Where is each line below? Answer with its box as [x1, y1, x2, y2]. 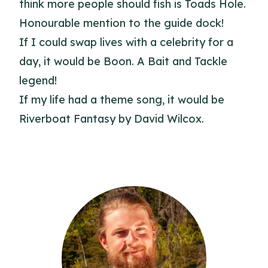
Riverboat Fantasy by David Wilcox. [19, 112, 204, 126]
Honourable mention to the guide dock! [19, 16, 224, 30]
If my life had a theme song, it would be [19, 93, 224, 106]
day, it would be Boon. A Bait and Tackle [19, 54, 227, 68]
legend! [19, 74, 57, 87]
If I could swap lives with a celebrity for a [19, 35, 233, 49]
